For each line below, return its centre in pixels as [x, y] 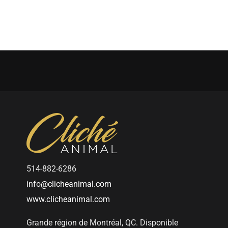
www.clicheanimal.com [68, 199]
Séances [113, 25]
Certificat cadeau [181, 25]
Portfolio [60, 25]
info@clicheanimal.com [69, 184]
